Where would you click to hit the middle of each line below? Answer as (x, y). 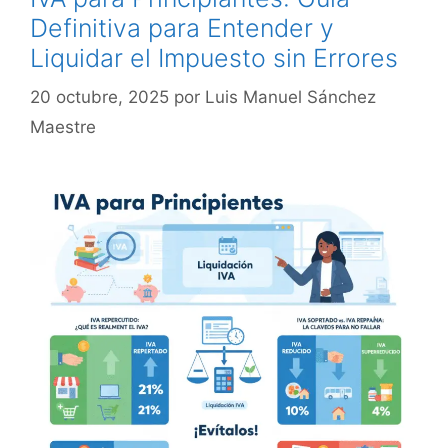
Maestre (63, 126)
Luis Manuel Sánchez (290, 96)
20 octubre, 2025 (99, 96)
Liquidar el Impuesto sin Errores (214, 58)
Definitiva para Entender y (182, 28)
